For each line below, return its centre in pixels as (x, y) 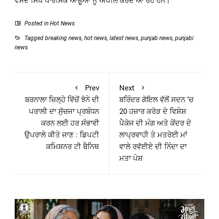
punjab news (157, 38)
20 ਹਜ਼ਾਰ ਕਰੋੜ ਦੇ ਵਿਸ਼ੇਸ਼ (153, 112)
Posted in (36, 24)
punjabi (184, 38)
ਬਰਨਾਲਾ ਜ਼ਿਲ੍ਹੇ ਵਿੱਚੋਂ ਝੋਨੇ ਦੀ (62, 100)
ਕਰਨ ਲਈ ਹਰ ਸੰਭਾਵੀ (70, 123)
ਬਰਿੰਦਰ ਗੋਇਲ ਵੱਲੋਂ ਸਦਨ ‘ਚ (156, 100)
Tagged (34, 38)
